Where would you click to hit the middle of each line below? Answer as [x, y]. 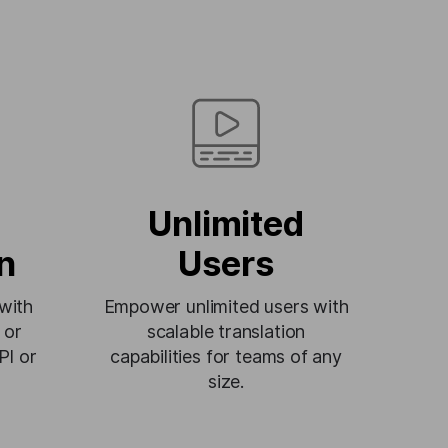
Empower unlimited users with [226, 306]
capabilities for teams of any [226, 356]
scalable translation [226, 331]
